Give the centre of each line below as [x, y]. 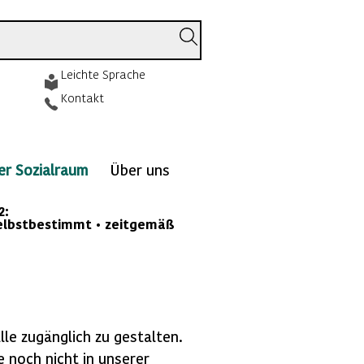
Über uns [140, 169]
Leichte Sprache [104, 74]
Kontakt [83, 97]
